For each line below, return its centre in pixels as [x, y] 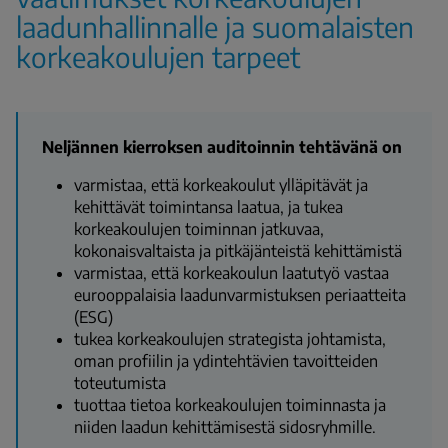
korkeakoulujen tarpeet [161, 56]
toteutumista [120, 382]
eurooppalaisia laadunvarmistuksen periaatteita [240, 294]
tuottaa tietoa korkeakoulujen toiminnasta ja [230, 404]
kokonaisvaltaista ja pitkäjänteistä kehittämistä [238, 250]
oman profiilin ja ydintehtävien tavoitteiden [226, 360]
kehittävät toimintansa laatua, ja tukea [208, 206]
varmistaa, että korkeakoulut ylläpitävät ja [221, 184]
